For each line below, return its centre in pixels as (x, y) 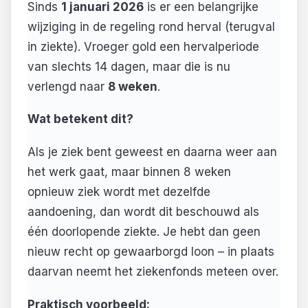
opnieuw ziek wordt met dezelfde (119, 191)
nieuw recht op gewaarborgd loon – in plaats (151, 251)
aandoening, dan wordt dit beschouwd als (143, 211)
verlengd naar (68, 86)
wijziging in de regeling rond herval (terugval (151, 26)
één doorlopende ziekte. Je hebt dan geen (144, 231)
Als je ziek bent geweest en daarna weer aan (152, 152)
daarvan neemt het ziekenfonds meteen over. (153, 271)
